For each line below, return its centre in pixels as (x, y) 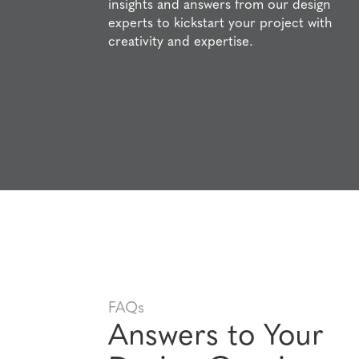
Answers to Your (216, 337)
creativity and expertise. (181, 42)
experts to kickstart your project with (221, 24)
